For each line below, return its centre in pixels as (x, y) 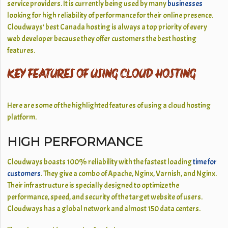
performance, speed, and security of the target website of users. (105, 197)
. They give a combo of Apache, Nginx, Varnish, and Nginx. (129, 174)
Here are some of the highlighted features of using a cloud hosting (109, 106)
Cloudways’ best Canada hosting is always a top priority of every (107, 27)
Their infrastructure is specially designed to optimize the (93, 186)
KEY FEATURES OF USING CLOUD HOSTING (102, 75)
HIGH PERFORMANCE (75, 142)
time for (205, 162)
